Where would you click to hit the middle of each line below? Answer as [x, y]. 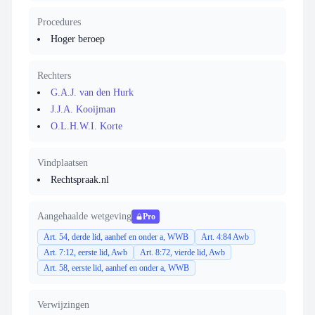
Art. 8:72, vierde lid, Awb [182, 252]
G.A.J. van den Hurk [92, 92]
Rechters [54, 76]
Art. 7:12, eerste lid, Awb [85, 252]
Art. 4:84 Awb [225, 237]
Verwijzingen [63, 305]
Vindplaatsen [63, 163]
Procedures [59, 22]
